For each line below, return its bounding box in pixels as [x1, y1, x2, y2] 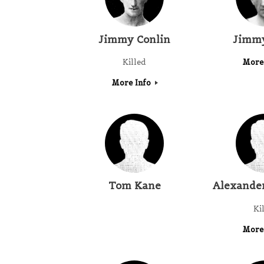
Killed [123, 57, 146, 68]
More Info [111, 78, 153, 88]
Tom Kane [108, 179, 161, 193]
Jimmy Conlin [98, 32, 170, 46]
